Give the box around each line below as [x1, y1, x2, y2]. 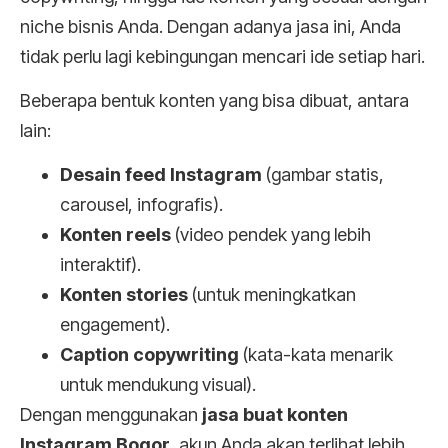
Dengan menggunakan [20, 404, 202, 426]
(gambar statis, [262, 164, 384, 186]
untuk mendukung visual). [60, 374, 256, 396]
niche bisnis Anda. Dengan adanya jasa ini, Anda [20, 15, 401, 37]
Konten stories [60, 284, 188, 306]
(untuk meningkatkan [188, 284, 356, 306]
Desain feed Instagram [60, 164, 262, 186]
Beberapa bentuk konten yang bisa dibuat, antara [20, 89, 409, 111]
